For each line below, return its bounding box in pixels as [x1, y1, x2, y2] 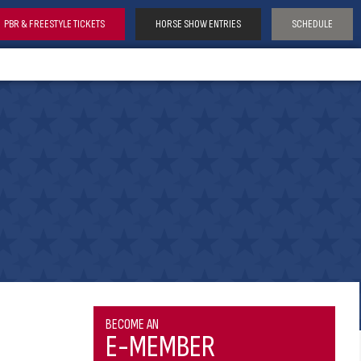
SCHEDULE [292, 17, 333, 31]
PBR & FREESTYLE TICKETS [4, 17, 105, 31]
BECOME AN [106, 317, 159, 333]
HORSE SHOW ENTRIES [156, 17, 241, 31]
